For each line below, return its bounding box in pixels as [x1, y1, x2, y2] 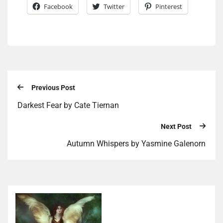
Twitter [104, 2, 124, 11]
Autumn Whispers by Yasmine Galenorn [67, 139, 206, 149]
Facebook [44, 2, 73, 11]
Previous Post [31, 84, 75, 92]
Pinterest [155, 2, 182, 11]
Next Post [161, 122, 192, 130]
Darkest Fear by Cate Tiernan [17, 100, 119, 110]
